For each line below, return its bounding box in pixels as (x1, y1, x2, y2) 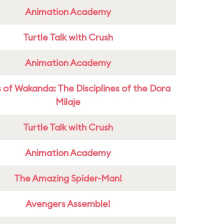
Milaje (55, 96, 80, 107)
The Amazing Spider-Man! (14, 172, 122, 184)
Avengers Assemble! (25, 198, 110, 209)
